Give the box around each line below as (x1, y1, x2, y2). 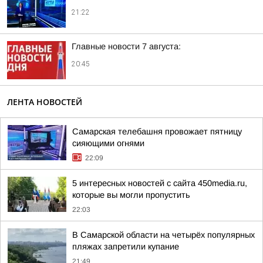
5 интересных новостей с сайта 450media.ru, (72, 178, 247, 188)
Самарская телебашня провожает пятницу (72, 127, 242, 136)
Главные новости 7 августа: (72, 42, 181, 51)
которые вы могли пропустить (72, 190, 190, 200)
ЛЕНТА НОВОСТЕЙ (7, 96, 82, 107)
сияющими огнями (72, 139, 144, 148)
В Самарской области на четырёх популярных (72, 230, 255, 240)
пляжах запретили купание (72, 242, 179, 251)
